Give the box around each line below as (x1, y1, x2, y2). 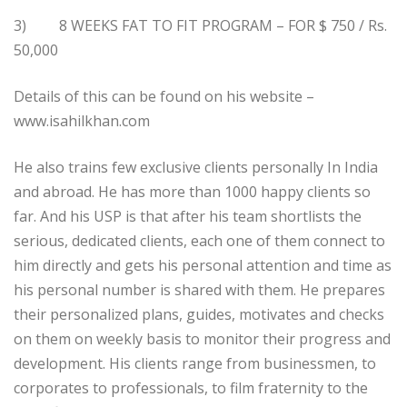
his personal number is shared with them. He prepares (14, 279, 385, 300)
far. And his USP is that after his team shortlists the (14, 205, 362, 226)
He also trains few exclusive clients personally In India (14, 156, 378, 177)
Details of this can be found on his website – (14, 85, 314, 106)
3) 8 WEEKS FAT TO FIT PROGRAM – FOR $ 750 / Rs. (14, 15, 387, 35)
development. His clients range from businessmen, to (14, 352, 376, 373)
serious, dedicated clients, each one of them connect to (14, 230, 385, 251)
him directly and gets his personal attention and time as (14, 254, 392, 275)
